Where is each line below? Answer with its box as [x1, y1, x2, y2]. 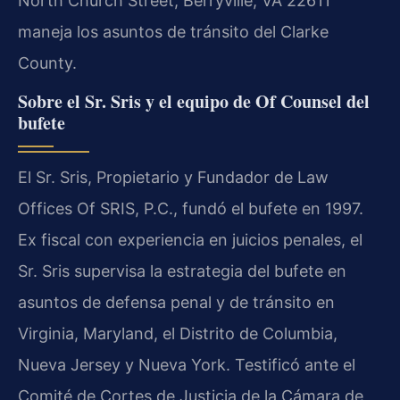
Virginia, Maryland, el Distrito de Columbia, [18, 324, 337, 344]
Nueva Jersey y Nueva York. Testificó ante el [18, 355, 355, 375]
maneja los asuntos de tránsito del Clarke [18, 21, 329, 41]
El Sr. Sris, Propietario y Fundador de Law [18, 168, 329, 187]
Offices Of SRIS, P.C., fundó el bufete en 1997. [18, 199, 363, 219]
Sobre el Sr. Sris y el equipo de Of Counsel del [18, 88, 370, 115]
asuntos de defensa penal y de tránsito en [18, 293, 335, 312]
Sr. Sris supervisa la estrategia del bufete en [18, 262, 346, 281]
